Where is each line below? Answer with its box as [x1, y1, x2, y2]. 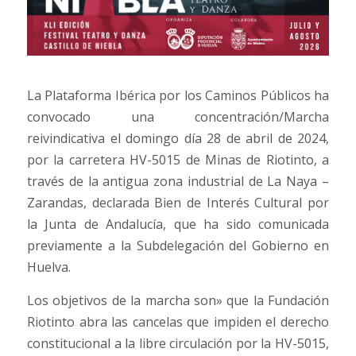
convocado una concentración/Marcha [27, 108, 329, 126]
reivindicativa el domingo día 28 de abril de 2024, [27, 130, 329, 148]
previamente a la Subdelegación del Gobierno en [27, 237, 329, 255]
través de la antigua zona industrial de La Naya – [27, 172, 329, 191]
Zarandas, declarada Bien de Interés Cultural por [27, 194, 329, 212]
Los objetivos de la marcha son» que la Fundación [27, 292, 329, 310]
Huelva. [27, 258, 71, 277]
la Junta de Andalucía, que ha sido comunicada [27, 215, 329, 234]
